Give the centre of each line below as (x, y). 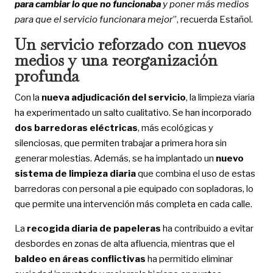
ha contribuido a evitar (207, 228)
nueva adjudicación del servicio (113, 97)
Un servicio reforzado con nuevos (130, 44)
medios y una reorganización (116, 60)
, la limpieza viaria (220, 97)
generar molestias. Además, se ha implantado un (115, 158)
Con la (28, 97)
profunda (47, 76)
